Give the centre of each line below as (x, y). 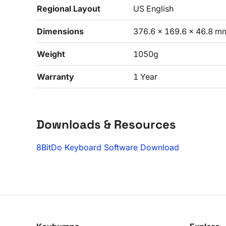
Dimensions (60, 31)
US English (153, 9)
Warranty (55, 77)
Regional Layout (69, 9)
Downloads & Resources (106, 124)
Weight (51, 54)
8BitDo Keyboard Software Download (108, 147)
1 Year (145, 77)
